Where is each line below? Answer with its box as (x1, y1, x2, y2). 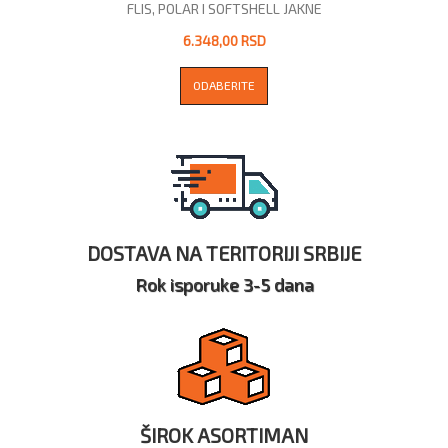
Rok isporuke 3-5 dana (134, 272, 314, 295)
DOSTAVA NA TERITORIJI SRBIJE (87, 240, 361, 265)
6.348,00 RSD (182, 31, 266, 49)
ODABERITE (193, 77, 255, 92)
